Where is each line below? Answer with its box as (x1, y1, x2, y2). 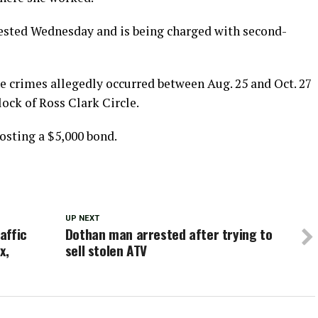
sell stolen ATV (65, 240, 148, 261)
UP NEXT (65, 214, 99, 224)
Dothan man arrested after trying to (65, 224, 273, 245)
